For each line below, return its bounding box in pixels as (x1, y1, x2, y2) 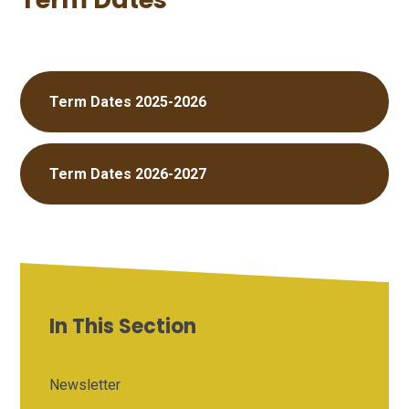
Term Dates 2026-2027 (49, 165, 207, 184)
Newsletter (49, 376, 121, 394)
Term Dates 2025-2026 (49, 93, 207, 111)
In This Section (49, 312, 197, 341)
